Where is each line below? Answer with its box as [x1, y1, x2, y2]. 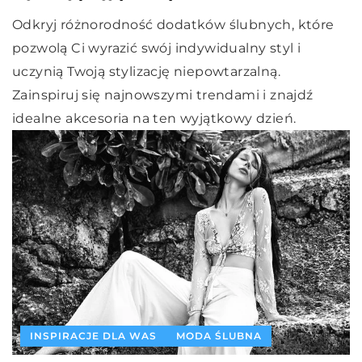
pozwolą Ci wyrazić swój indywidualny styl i [12, 40, 301, 56]
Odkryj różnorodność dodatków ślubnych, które [12, 16, 335, 32]
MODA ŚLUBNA [176, 330, 262, 343]
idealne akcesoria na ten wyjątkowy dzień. [12, 110, 297, 126]
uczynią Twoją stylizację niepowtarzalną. [12, 63, 280, 79]
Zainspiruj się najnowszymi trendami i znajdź [12, 86, 314, 103]
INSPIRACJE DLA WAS [30, 330, 157, 343]
